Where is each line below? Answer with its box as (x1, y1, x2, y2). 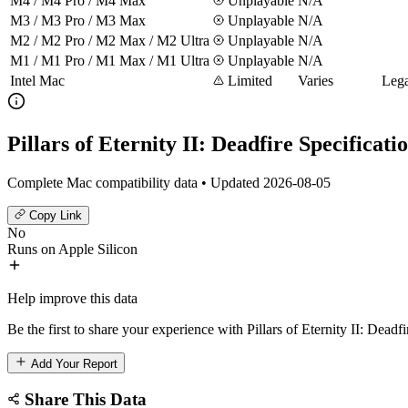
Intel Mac (10, 72, 65, 88)
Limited (224, 72, 272, 88)
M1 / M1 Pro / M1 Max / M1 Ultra (10, 52, 209, 68)
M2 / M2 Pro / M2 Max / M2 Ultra (10, 32, 209, 48)
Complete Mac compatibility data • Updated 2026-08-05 (7, 174, 331, 190)
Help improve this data (7, 290, 138, 306)
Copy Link (25, 208, 82, 222)
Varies (298, 72, 333, 88)
